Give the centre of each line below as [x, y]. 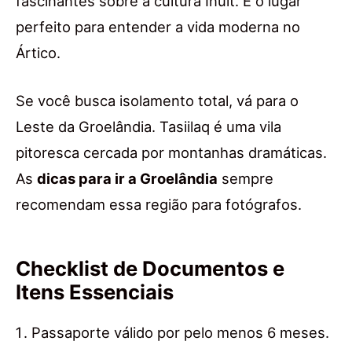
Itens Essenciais [95, 292]
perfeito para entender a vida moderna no [158, 27]
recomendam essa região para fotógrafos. [159, 205]
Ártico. [38, 53]
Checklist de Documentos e [150, 269]
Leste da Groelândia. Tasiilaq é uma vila [148, 127]
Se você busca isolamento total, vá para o [157, 101]
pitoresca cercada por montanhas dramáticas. [171, 153]
